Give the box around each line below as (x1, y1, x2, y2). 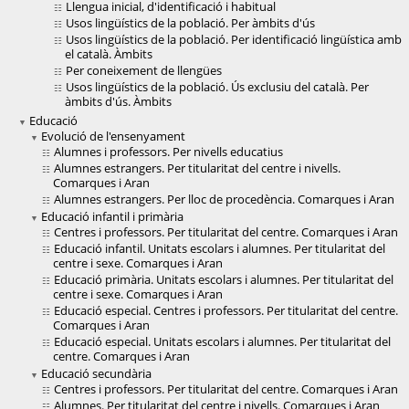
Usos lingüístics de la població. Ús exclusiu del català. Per (66, 79, 369, 96)
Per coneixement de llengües (66, 62, 222, 79)
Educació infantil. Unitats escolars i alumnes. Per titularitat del (54, 240, 385, 257)
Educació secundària (41, 365, 152, 383)
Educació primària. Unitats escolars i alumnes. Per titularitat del (54, 271, 393, 288)
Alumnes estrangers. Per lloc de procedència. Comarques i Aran (54, 191, 394, 208)
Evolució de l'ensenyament (41, 128, 185, 145)
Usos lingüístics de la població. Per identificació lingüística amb (66, 31, 402, 48)
